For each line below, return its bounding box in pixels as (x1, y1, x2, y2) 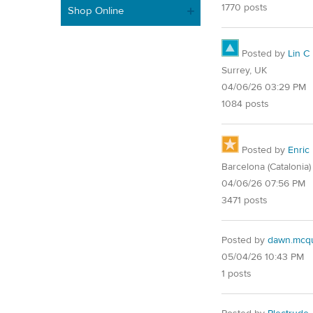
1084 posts (221, 97, 269, 110)
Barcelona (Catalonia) (221, 160, 311, 173)
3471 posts (221, 194, 268, 207)
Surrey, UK (221, 64, 267, 77)
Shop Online (68, 3, 124, 17)
